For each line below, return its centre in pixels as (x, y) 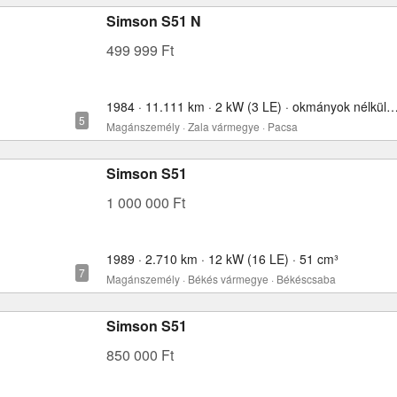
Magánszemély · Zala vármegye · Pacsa (202, 126)
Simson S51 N (154, 21)
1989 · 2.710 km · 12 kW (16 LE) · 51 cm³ (222, 259)
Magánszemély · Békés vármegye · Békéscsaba (221, 279)
